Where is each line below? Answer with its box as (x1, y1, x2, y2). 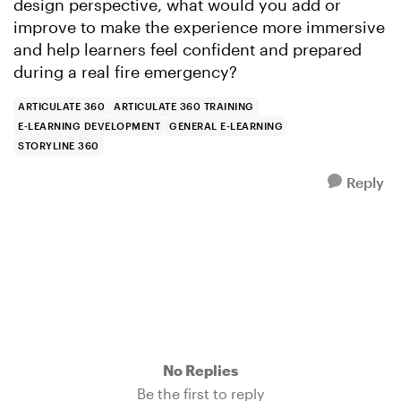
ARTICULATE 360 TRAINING (114, 100, 254, 112)
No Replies (163, 362, 238, 379)
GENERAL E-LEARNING (169, 120, 283, 132)
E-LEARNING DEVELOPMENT (18, 120, 160, 132)
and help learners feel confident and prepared (13, 39, 362, 59)
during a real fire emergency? (13, 62, 237, 81)
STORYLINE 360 (18, 140, 99, 151)
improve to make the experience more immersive (13, 17, 385, 37)
